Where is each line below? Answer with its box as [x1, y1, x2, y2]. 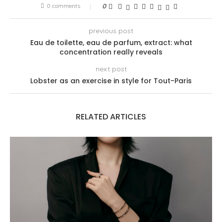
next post [95, 64, 127, 74]
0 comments [47, 2, 80, 10]
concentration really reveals [59, 47, 163, 57]
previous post [89, 26, 133, 36]
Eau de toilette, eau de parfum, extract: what [30, 38, 192, 48]
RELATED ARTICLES [76, 111, 146, 123]
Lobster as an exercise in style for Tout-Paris [30, 76, 192, 86]
